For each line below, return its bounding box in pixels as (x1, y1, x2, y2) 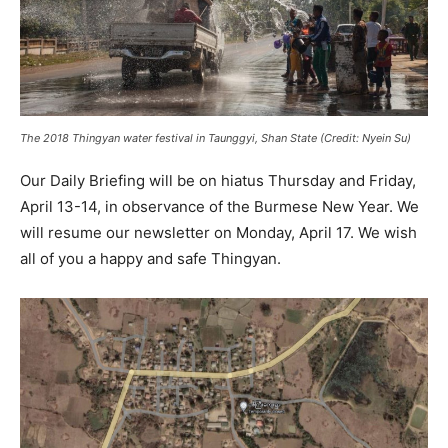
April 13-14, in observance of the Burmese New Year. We (20, 197, 419, 217)
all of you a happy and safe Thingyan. (20, 249, 281, 269)
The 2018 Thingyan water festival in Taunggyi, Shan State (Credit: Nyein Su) (20, 131, 411, 146)
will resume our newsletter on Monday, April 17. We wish (20, 223, 417, 243)
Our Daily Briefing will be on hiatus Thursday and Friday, (20, 171, 416, 191)
